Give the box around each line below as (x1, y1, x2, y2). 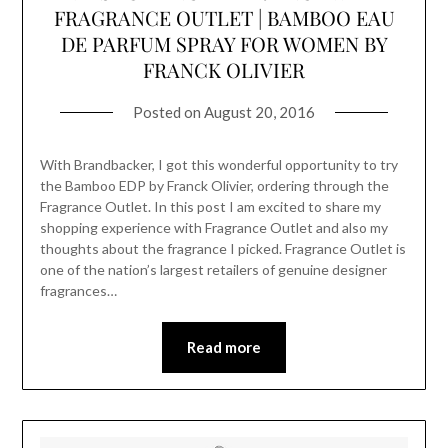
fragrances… (39, 281, 117, 299)
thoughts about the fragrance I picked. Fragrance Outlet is (39, 239, 406, 257)
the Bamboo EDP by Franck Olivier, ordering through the (39, 176, 389, 194)
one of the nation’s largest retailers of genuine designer (39, 260, 387, 278)
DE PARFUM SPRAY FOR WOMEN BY (60, 29, 388, 57)
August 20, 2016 (204, 102, 315, 121)
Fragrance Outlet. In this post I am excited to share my (39, 197, 381, 215)
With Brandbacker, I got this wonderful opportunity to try (39, 155, 398, 173)
